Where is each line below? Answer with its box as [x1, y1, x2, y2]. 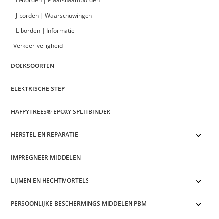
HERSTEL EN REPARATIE [11, 131, 79, 139]
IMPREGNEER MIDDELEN [11, 153, 81, 162]
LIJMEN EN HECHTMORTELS [11, 176, 89, 185]
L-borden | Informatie [16, 26, 75, 35]
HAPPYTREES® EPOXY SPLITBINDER [11, 108, 111, 116]
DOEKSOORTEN [11, 62, 55, 70]
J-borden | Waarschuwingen [16, 11, 92, 20]
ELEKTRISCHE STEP [11, 85, 65, 93]
